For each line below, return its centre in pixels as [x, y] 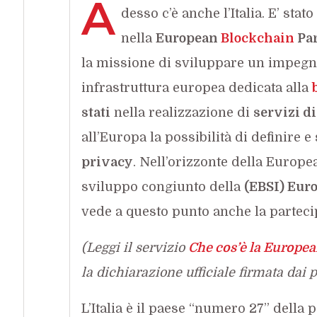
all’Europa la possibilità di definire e [198, 137]
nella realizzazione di [181, 112]
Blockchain [257, 38]
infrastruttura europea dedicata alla [196, 87]
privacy [107, 162]
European [188, 38]
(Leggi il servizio [134, 247]
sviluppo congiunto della [162, 186]
